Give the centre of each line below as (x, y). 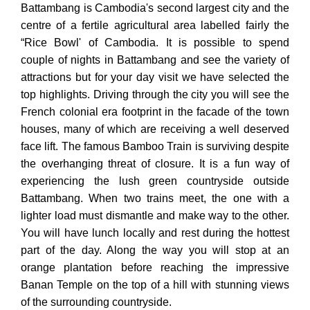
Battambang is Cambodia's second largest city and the (155, 8)
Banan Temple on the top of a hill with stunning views (155, 285)
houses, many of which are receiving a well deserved (155, 129)
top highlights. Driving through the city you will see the (155, 95)
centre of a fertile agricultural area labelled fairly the (155, 26)
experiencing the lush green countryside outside (155, 181)
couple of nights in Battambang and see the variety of (155, 60)
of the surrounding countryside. (96, 302)
